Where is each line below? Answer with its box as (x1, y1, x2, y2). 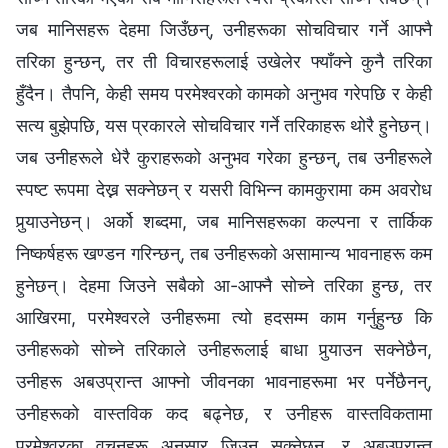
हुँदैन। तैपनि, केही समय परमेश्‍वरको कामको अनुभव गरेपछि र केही (16, 82, 432, 104)
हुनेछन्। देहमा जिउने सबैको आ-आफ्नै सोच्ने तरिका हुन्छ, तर (16, 274, 432, 296)
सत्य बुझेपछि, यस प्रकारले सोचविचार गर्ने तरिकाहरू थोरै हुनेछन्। (16, 114, 432, 136)
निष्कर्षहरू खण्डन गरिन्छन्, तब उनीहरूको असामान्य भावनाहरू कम (16, 242, 432, 264)
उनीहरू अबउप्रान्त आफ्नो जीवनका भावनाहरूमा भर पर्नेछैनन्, (16, 370, 432, 392)
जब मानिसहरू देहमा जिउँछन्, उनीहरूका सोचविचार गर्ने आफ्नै (16, 18, 432, 40)
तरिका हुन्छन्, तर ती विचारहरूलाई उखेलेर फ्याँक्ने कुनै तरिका (16, 50, 432, 72)
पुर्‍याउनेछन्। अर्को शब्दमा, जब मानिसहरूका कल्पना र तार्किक (16, 210, 432, 232)
